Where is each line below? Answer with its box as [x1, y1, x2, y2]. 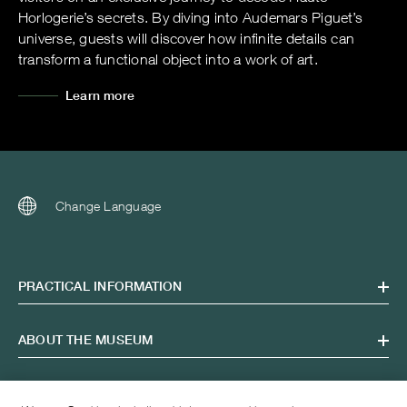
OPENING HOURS [18, 385, 128, 402]
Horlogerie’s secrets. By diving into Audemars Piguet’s [18, 9, 362, 25]
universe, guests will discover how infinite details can [18, 30, 355, 46]
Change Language [55, 198, 162, 213]
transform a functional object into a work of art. [18, 51, 318, 67]
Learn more [65, 87, 135, 104]
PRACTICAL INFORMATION [18, 278, 183, 294]
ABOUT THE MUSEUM [18, 332, 154, 348]
